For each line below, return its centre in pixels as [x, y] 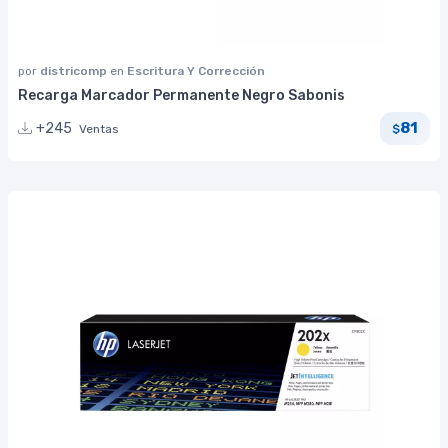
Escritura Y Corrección [196, 70]
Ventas [99, 128]
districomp [75, 70]
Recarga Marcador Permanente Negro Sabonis [181, 95]
